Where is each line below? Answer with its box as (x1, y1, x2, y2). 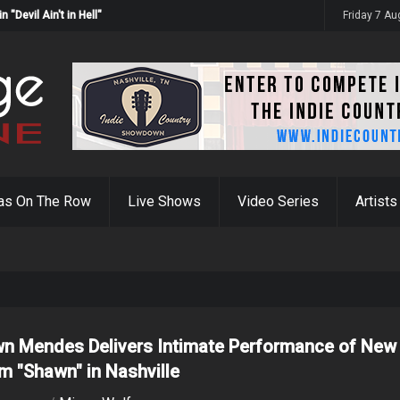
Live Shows (128, 193, 201, 210)
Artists (355, 193, 397, 210)
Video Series (237, 193, 319, 210)
